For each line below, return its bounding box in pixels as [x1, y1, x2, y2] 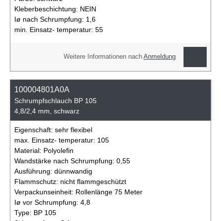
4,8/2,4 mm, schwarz [14, 107, 79, 115]
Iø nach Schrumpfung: [14, 15, 86, 23]
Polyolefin [43, 147, 74, 155]
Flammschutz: [14, 178, 60, 186]
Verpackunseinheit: [14, 188, 75, 196]
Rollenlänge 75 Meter [75, 188, 143, 196]
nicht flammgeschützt [60, 178, 126, 186]
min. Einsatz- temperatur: [14, 25, 95, 34]
